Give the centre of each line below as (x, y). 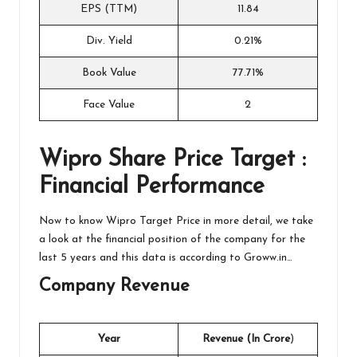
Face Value (109, 104)
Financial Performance (152, 186)
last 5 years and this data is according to (141, 257)
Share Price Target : (207, 159)
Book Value (109, 73)
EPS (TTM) (109, 9)
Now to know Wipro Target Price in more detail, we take (176, 221)
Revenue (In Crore (246, 339)
